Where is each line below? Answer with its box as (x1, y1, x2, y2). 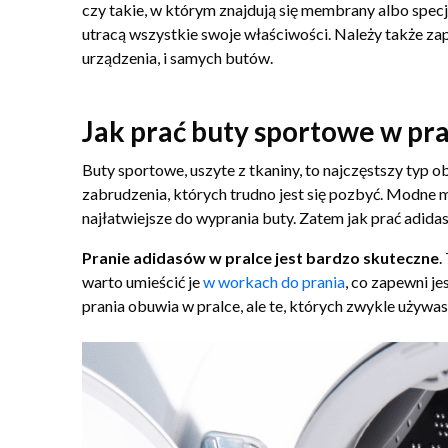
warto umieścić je (82, 272, 203, 291)
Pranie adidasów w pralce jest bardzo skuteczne (82, 248, 439, 267)
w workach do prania (203, 272, 345, 291)
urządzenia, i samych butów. (82, 48, 273, 67)
